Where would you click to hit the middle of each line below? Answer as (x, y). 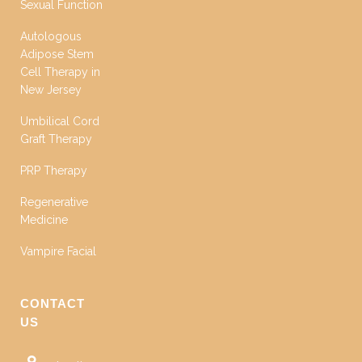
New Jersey (51, 90)
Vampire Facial (58, 251)
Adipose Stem (57, 54)
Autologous (51, 36)
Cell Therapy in (60, 72)
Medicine (44, 220)
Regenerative (54, 202)
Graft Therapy (56, 139)
